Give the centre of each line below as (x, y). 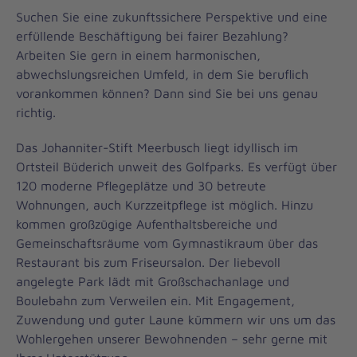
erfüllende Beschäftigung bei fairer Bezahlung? (152, 35)
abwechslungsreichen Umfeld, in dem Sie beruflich (162, 74)
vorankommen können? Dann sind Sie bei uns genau (167, 93)
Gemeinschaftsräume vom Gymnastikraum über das (167, 243)
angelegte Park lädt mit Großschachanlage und (153, 281)
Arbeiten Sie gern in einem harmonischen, (138, 55)
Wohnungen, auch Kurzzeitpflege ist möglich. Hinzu (165, 204)
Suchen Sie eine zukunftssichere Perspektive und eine (172, 16)
